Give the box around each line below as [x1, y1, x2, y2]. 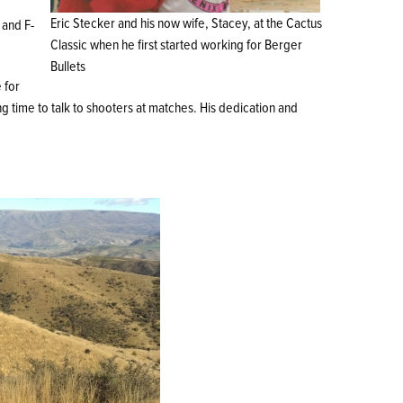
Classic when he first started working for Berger [50, 38, 302, 53]
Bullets [50, 59, 85, 75]
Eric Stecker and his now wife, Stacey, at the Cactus [50, 16, 322, 31]
